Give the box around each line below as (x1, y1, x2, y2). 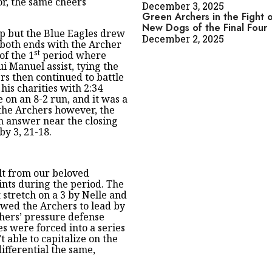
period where (40, 49, 106, 62)
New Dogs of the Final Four (142, 21, 267, 35)
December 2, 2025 (142, 32, 224, 45)
